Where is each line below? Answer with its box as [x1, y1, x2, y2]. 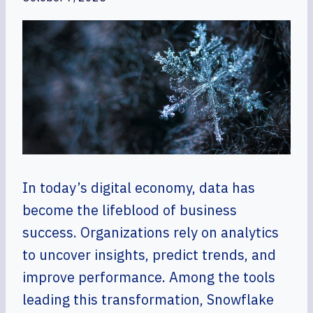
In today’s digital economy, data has [22, 178, 255, 197]
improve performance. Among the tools [22, 268, 275, 286]
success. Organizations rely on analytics [22, 223, 279, 242]
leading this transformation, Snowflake [22, 290, 274, 309]
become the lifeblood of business [22, 201, 237, 219]
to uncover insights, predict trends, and [22, 245, 276, 264]
